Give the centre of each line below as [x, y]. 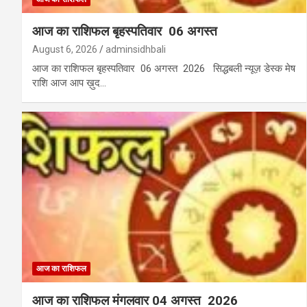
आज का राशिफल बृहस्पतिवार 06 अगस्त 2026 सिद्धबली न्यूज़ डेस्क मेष [164, 69]
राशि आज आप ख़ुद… [69, 83]
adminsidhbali [136, 50]
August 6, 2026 [65, 50]
